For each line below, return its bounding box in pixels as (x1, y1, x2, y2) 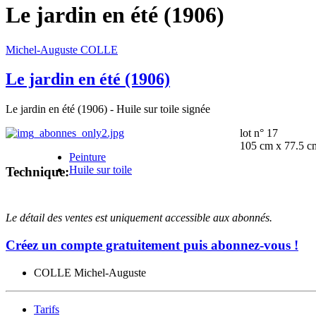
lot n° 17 (240, 127, 278, 140)
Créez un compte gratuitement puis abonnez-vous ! (6, 238, 298, 253)
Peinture (69, 151, 106, 164)
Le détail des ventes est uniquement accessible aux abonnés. (6, 212, 272, 224)
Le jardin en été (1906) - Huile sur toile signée (6, 103, 210, 116)
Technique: (6, 164, 69, 180)
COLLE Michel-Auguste (34, 266, 146, 279)
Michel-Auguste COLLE (6, 43, 118, 56)
